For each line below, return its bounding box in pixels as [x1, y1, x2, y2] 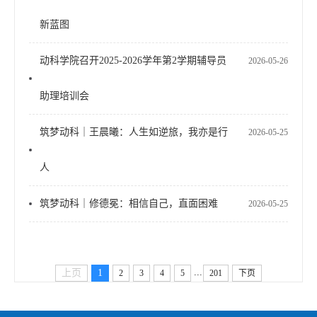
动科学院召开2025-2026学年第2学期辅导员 [40, 55, 226, 66]
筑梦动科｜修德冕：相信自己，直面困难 [40, 198, 218, 209]
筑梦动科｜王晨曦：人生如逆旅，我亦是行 [40, 127, 228, 137]
